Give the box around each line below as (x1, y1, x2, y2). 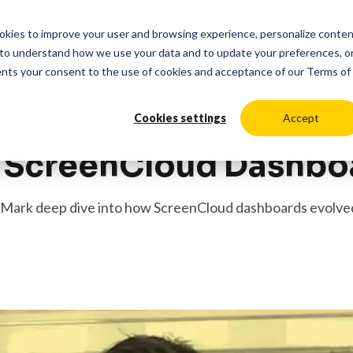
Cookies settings (133, 110, 226, 124)
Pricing (153, 39, 199, 55)
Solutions (23, 39, 86, 55)
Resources (85, 39, 154, 55)
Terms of (306, 64, 351, 78)
